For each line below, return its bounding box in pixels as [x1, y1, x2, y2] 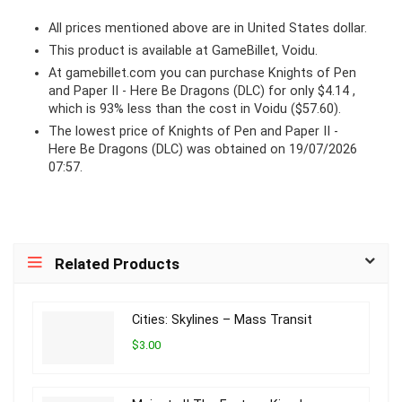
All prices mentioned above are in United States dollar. [48, 21, 367, 37]
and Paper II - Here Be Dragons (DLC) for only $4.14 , [48, 83, 355, 100]
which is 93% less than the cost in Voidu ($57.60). [48, 101, 341, 118]
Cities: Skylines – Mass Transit [132, 312, 312, 328]
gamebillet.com [66, 66, 156, 82]
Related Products [55, 255, 179, 274]
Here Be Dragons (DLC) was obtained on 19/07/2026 [48, 142, 357, 158]
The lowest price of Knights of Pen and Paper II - [48, 124, 338, 140]
